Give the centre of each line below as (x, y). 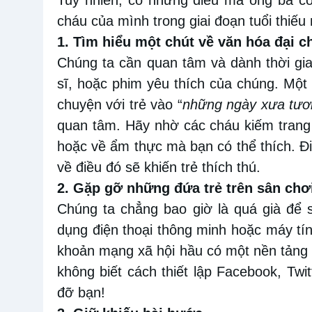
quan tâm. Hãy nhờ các (131, 125)
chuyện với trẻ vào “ (120, 104)
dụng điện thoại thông (125, 229)
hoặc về (84, 146)
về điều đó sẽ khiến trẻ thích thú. (159, 167)
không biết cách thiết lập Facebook (167, 271)
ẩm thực (138, 146)
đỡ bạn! (81, 292)
